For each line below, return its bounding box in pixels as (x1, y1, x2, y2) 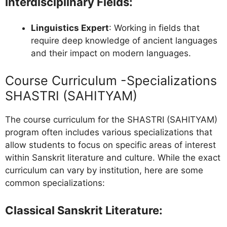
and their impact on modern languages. (31, 48, 191, 59)
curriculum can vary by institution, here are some (5, 165, 203, 175)
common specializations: (5, 177, 105, 188)
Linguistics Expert (31, 23, 109, 33)
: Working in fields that (109, 23, 200, 33)
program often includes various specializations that (5, 127, 212, 137)
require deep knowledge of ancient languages (31, 35, 217, 46)
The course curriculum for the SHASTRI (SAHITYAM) (5, 114, 217, 125)
